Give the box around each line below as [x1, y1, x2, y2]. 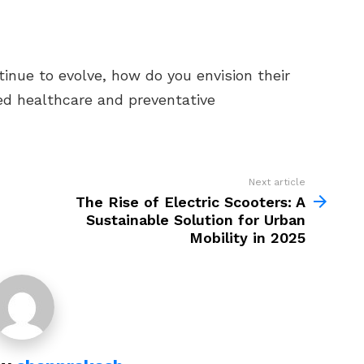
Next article [249, 176, 305, 188]
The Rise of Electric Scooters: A [76, 193, 305, 210]
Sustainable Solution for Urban [86, 211, 305, 228]
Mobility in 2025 [189, 229, 305, 246]
